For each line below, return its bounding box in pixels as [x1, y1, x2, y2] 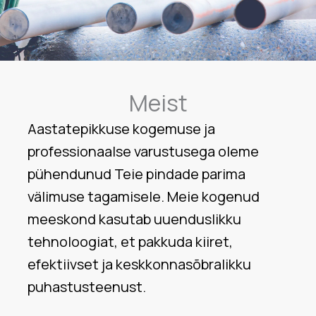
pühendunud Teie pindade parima [28, 164, 245, 183]
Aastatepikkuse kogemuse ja [28, 119, 215, 138]
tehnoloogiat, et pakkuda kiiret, [28, 232, 233, 251]
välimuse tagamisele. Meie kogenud [28, 187, 260, 206]
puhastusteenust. [28, 277, 146, 296]
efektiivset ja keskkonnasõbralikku [28, 255, 251, 274]
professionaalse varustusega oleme [28, 142, 259, 161]
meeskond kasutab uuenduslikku [28, 209, 241, 229]
